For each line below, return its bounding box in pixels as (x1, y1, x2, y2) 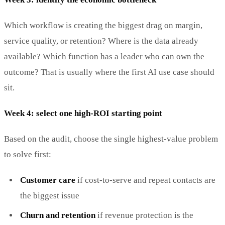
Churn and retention (20, 210, 95, 220)
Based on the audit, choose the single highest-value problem (4, 134, 218, 144)
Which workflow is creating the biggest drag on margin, (4, 20, 202, 30)
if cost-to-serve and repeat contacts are (75, 175, 215, 185)
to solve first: (4, 149, 51, 159)
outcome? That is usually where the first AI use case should (4, 67, 214, 77)
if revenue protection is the (95, 210, 193, 220)
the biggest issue (20, 190, 79, 200)
